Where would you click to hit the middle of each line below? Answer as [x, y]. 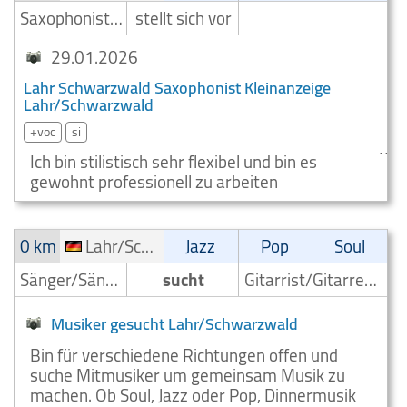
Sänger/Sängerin [112, 280]
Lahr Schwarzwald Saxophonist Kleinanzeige [177, 88]
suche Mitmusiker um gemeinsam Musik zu [188, 375]
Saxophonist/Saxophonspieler [116, 18]
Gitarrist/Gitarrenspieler [371, 280]
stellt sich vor [184, 18]
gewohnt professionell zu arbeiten [154, 182]
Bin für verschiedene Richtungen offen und [184, 355]
